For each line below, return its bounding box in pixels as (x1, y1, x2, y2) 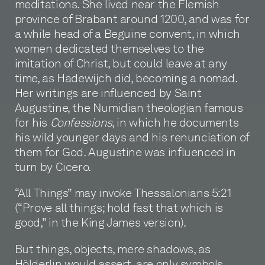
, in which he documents (112, 115, 239, 130)
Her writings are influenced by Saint (14, 85, 202, 100)
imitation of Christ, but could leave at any (14, 56, 227, 70)
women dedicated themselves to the (14, 41, 204, 56)
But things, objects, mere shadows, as (14, 241, 211, 256)
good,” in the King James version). (14, 215, 186, 230)
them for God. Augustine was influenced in (14, 144, 236, 159)
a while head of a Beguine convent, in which (14, 26, 240, 41)
